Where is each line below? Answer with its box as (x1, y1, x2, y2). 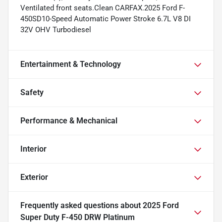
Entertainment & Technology (20, 59, 121, 69)
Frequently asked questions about (20, 201, 143, 211)
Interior (20, 144, 47, 154)
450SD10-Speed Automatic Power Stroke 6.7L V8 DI (20, 14, 191, 24)
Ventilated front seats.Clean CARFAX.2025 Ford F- (20, 3, 185, 13)
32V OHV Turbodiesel (20, 25, 91, 35)
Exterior (20, 172, 48, 182)
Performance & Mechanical (20, 116, 117, 126)
